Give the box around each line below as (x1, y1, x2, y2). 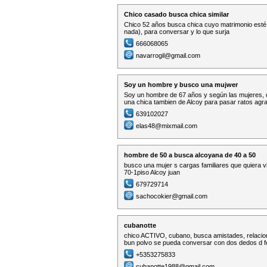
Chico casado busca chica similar (124, 11, 229, 18)
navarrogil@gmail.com (136, 52, 200, 59)
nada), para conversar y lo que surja (124, 28, 229, 35)
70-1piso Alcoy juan (124, 169, 180, 176)
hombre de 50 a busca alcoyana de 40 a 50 (124, 151, 256, 159)
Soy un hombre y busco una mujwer (124, 81, 238, 88)
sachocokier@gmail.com (136, 193, 207, 200)
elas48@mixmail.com (136, 122, 197, 129)
